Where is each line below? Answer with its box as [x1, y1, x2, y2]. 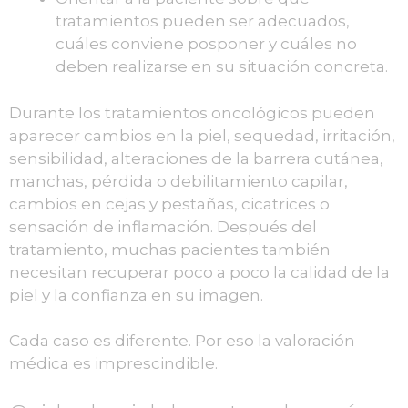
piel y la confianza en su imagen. [9, 285, 263, 304]
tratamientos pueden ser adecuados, [56, 12, 350, 31]
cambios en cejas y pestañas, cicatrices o [9, 194, 330, 213]
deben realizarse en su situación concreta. [56, 57, 388, 76]
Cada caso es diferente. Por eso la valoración [9, 331, 355, 351]
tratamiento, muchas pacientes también [9, 240, 331, 259]
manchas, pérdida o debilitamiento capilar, [9, 171, 348, 190]
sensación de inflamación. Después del [9, 217, 317, 236]
